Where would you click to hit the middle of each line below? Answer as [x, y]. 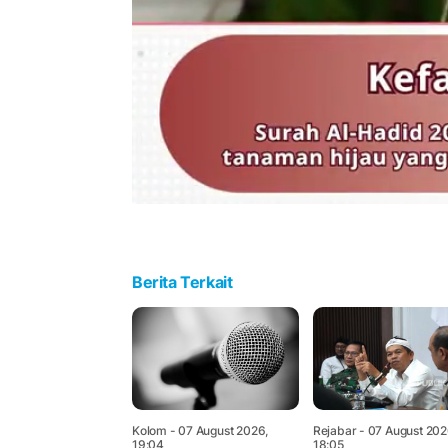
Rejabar [334, 431]
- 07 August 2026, [217, 431]
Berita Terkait [182, 282]
